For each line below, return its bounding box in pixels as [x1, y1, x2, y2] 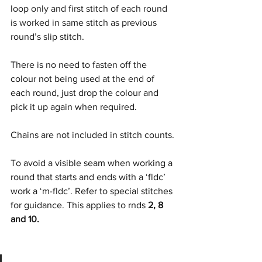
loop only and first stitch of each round [11, 4, 170, 13]
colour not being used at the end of [11, 74, 157, 84]
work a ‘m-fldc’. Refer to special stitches [11, 186, 175, 196]
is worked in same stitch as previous [11, 18, 159, 27]
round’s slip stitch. [11, 32, 84, 42]
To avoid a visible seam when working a [11, 158, 175, 168]
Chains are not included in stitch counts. [11, 130, 174, 140]
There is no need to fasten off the [11, 60, 149, 70]
